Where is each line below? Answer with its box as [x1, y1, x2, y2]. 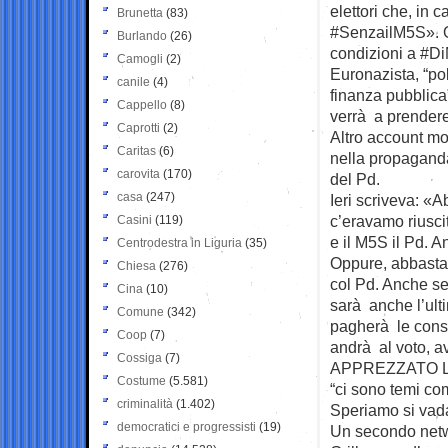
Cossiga [117, 350, 162, 365]
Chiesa [117, 258, 156, 273]
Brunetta [117, 5, 163, 20]
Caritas [117, 143, 156, 158]
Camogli [117, 51, 163, 66]
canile [117, 74, 150, 89]
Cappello [117, 97, 167, 112]
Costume [117, 373, 166, 388]
